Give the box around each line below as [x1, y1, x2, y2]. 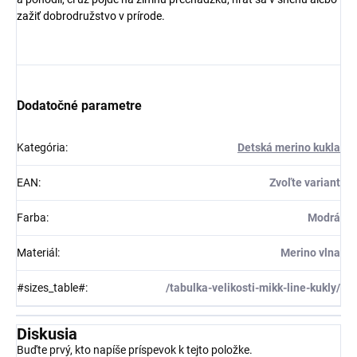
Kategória [17, 141, 65, 154]
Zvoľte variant [269, 176, 340, 189]
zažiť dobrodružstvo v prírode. [17, 10, 165, 22]
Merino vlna [280, 246, 340, 259]
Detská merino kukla [237, 141, 340, 154]
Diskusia [17, 324, 77, 343]
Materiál [17, 246, 57, 259]
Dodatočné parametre [17, 98, 142, 113]
